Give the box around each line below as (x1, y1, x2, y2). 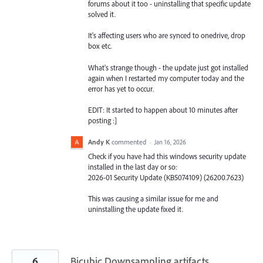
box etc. (88, 41, 112, 51)
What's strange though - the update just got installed (88, 62, 248, 72)
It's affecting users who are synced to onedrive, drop (88, 31, 245, 41)
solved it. (88, 9, 116, 19)
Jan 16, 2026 (154, 138, 186, 146)
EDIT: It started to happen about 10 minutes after (88, 104, 238, 114)
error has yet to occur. (88, 83, 154, 93)
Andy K (88, 137, 110, 146)
